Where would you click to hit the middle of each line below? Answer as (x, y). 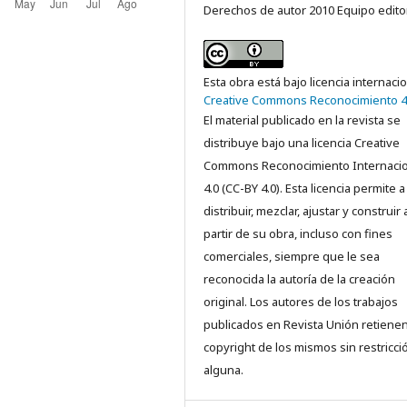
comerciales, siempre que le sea (292, 256)
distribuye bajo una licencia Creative (302, 143)
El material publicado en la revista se (302, 120)
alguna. (223, 370)
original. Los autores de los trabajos (301, 302)
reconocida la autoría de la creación (299, 279)
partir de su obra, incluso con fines (298, 233)
